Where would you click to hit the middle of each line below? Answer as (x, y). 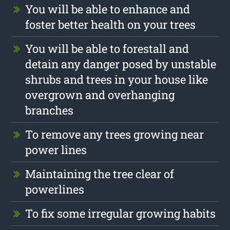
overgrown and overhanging (100, 94)
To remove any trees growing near (115, 134)
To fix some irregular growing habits (121, 213)
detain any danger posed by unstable (121, 64)
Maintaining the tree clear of (100, 174)
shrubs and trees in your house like (117, 79)
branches (50, 110)
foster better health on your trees (111, 24)
